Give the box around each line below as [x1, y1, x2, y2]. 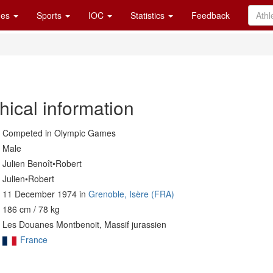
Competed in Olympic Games [2, 127, 116, 139]
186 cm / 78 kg [2, 203, 60, 215]
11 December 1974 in [2, 188, 88, 200]
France [19, 233, 48, 246]
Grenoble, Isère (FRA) [88, 188, 174, 200]
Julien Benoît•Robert [2, 157, 82, 169]
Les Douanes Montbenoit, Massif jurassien [2, 218, 166, 230]
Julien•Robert [2, 172, 54, 185]
